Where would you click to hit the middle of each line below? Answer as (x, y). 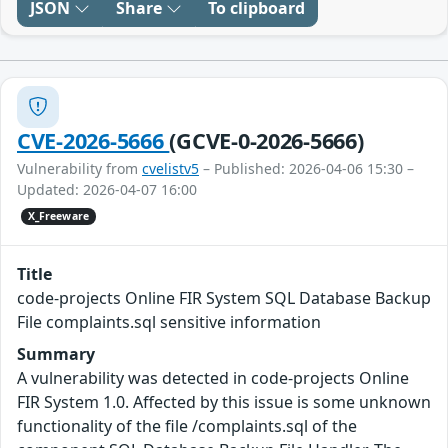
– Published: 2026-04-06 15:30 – (306, 168)
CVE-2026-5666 (93, 140)
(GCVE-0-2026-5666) (266, 140)
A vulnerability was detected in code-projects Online (213, 377)
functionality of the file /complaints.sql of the (187, 425)
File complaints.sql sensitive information (169, 321)
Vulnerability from (79, 168)
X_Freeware (58, 216)
